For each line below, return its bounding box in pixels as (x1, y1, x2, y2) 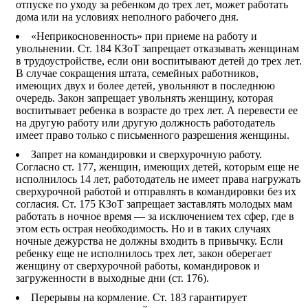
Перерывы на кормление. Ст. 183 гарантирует (31, 291, 247, 303)
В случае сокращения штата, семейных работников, (16, 67, 258, 79)
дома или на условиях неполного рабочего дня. (16, 10, 239, 23)
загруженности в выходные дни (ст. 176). (16, 272, 209, 284)
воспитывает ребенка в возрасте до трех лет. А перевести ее (16, 104, 298, 116)
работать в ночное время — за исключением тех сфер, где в (16, 210, 294, 222)
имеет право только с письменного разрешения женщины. (16, 129, 289, 141)
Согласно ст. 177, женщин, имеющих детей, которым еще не (16, 160, 299, 173)
